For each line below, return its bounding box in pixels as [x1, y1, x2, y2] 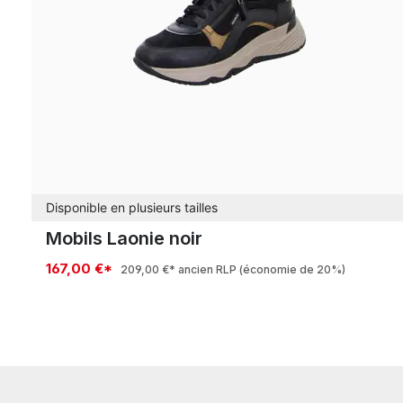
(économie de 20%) [239, 263, 345, 276]
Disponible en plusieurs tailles [46, 200, 218, 215]
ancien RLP [175, 263, 239, 276]
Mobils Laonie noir [46, 228, 202, 249]
